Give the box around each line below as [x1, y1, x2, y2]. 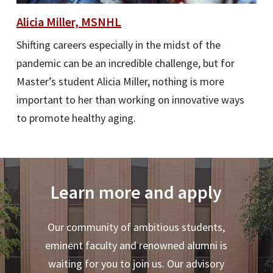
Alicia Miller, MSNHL [16, 14, 121, 30]
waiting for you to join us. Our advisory [48, 256, 225, 271]
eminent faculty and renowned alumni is [45, 238, 228, 252]
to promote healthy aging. [16, 111, 136, 126]
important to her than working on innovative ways [16, 93, 244, 107]
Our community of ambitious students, [48, 219, 225, 234]
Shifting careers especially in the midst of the [16, 38, 221, 52]
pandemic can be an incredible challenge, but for [16, 56, 235, 71]
